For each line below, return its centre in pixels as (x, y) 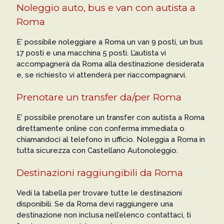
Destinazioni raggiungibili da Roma (99, 173)
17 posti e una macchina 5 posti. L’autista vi (91, 53)
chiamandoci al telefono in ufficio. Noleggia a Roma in (110, 139)
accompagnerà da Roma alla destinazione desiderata (110, 64)
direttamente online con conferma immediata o (100, 128)
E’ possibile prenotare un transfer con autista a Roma (110, 117)
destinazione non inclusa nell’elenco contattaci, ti (103, 215)
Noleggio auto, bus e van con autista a (106, 8)
